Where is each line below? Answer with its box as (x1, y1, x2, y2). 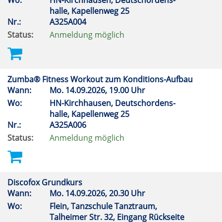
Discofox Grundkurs (7, 177, 84, 188)
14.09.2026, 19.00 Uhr (63, 85, 149, 96)
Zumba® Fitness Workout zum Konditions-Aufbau (7, 74, 195, 85)
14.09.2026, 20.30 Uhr (63, 188, 149, 199)
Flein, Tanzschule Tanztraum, (50, 201, 157, 212)
